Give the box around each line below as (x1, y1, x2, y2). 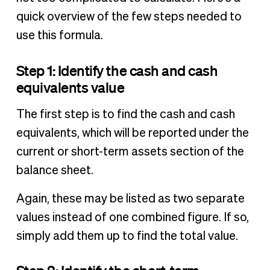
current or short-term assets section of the (16, 145, 244, 158)
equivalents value (16, 78, 125, 96)
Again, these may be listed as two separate (16, 192, 245, 205)
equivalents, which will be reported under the (16, 127, 249, 139)
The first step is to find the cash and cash (16, 108, 235, 121)
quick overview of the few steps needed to (16, 10, 242, 23)
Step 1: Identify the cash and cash (16, 61, 218, 79)
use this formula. (16, 29, 105, 42)
